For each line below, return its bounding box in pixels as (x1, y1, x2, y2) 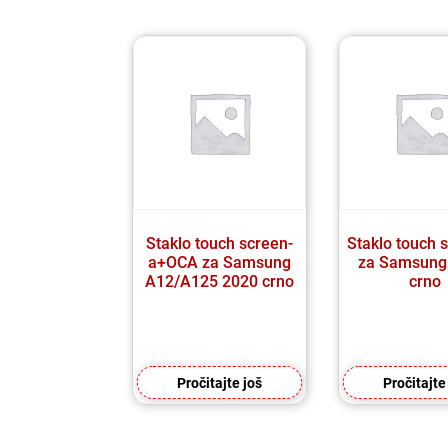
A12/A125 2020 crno (145, 271, 295, 291)
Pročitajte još (177, 374, 263, 391)
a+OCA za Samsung (148, 252, 292, 272)
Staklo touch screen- (146, 233, 294, 253)
